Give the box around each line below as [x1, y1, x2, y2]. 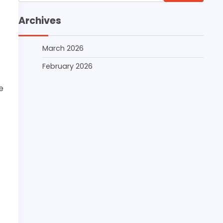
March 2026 [42, 43, 84, 53]
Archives [18, 14, 61, 27]
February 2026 [42, 61, 93, 71]
